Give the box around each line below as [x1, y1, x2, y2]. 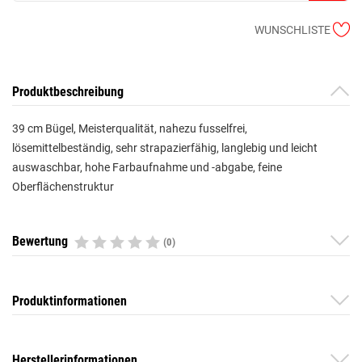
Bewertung [12, 233, 74, 249]
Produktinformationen [12, 293, 127, 309]
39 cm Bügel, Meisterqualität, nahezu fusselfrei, [12, 121, 247, 135]
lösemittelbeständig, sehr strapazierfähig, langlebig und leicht [12, 141, 318, 154]
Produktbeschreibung [12, 83, 124, 99]
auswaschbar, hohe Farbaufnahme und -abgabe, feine [12, 160, 282, 174]
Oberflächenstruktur [12, 179, 114, 193]
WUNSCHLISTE [255, 23, 330, 36]
